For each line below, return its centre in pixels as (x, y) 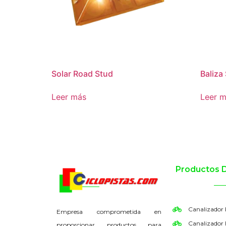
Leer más (69, 97)
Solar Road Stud (82, 73)
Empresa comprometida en (109, 212)
